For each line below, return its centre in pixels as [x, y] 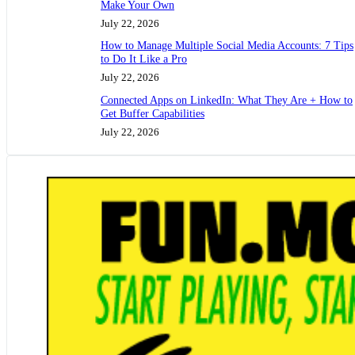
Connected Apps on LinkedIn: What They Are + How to [227, 100]
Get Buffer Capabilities [153, 114]
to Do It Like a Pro [144, 59]
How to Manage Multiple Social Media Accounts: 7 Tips [227, 46]
